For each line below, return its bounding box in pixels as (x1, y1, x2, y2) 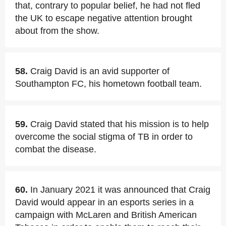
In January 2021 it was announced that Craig (30, 185, 210, 195)
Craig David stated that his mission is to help (30, 119, 209, 129)
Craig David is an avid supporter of (30, 66, 169, 76)
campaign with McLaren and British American (15, 210, 197, 220)
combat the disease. (15, 144, 96, 154)
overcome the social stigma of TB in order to (15, 132, 193, 142)
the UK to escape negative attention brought (15, 13, 192, 23)
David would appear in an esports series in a (15, 197, 194, 207)
